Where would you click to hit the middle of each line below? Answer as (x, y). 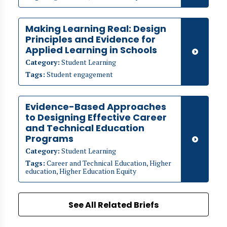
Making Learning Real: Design (96, 29)
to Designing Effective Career (96, 117)
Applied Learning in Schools (91, 50)
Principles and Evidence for (90, 39)
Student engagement (79, 74)
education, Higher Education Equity (81, 171)
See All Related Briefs (113, 205)
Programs (49, 139)
